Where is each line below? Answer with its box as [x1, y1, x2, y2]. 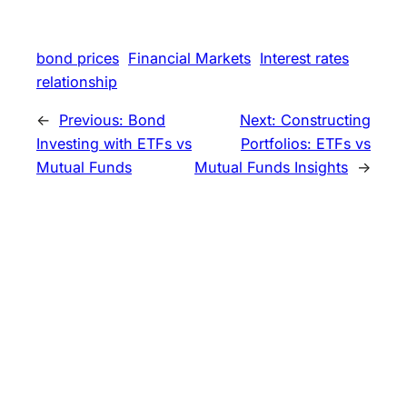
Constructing [281, 110, 371, 129]
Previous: [59, 110, 128, 129]
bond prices [36, 48, 119, 67]
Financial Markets [128, 48, 251, 67]
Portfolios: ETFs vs [241, 134, 371, 153]
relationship [36, 72, 117, 91]
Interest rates [260, 48, 349, 67]
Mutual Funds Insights [194, 157, 348, 176]
